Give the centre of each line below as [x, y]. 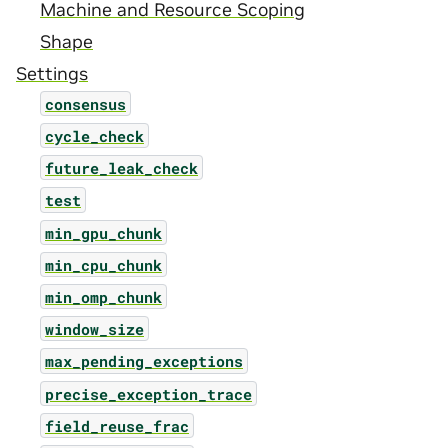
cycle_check [94, 135]
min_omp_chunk [103, 296]
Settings [52, 74]
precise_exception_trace [148, 393]
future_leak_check [121, 167]
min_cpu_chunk [103, 264]
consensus [85, 103]
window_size [94, 328]
